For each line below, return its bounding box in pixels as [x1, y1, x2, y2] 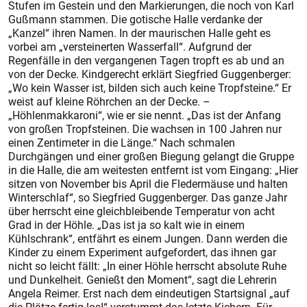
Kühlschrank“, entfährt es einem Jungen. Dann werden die [8, 231, 287, 246]
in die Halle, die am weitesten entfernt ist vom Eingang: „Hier [8, 162, 298, 177]
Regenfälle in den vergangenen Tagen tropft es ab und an [8, 53, 284, 68]
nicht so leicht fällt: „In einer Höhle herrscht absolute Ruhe [8, 258, 286, 273]
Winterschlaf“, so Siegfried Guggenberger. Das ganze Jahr [8, 190, 287, 205]
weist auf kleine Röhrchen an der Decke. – [8, 94, 210, 109]
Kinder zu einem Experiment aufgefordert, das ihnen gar [8, 245, 276, 260]
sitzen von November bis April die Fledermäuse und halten [8, 176, 288, 191]
